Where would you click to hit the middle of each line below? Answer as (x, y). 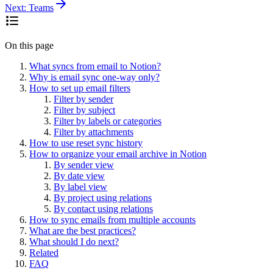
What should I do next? (74, 242)
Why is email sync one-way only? (94, 77)
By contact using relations (103, 209)
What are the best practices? (83, 231)
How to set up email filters (80, 88)
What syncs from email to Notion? (95, 66)
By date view (79, 176)
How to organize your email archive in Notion (118, 154)
